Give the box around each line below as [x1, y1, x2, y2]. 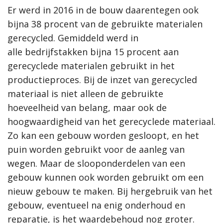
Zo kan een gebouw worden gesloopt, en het [7, 129, 199, 142]
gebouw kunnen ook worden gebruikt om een [7, 171, 204, 184]
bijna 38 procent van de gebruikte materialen [7, 18, 203, 30]
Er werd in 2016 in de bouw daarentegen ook [7, 4, 199, 16]
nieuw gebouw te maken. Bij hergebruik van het [7, 185, 213, 198]
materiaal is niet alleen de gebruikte [7, 88, 163, 100]
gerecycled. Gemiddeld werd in [7, 32, 138, 44]
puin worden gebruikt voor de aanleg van [7, 143, 185, 156]
